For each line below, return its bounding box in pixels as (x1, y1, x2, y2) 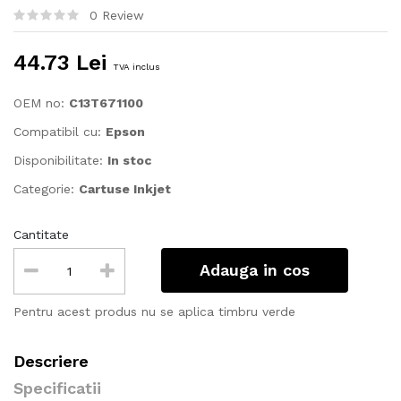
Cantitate (13, 227, 69, 243)
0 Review (90, 8, 144, 23)
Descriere (13, 352, 89, 371)
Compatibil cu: (13, 124, 106, 140)
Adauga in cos (200, 260, 311, 280)
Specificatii (13, 379, 101, 398)
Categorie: (13, 182, 79, 197)
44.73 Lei (13, 50, 113, 76)
